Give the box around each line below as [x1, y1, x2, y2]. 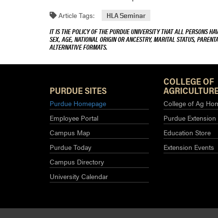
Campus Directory [50, 156, 104, 166]
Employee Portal [50, 112, 98, 123]
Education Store [163, 127, 211, 137]
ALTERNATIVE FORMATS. [50, 42, 108, 52]
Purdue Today [50, 142, 91, 152]
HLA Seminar [107, 10, 146, 20]
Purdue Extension [163, 112, 216, 123]
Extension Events [163, 142, 214, 152]
